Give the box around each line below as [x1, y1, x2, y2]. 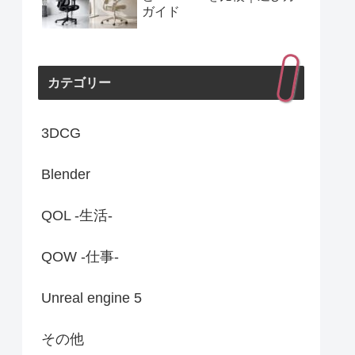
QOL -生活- [41, 208, 113, 224]
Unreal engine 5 [41, 290, 142, 307]
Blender [41, 166, 90, 183]
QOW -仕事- [41, 249, 119, 265]
